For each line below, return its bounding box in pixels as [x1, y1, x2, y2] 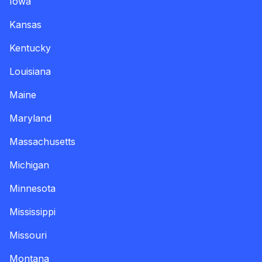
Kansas [9, 18, 42, 30]
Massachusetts [9, 135, 75, 147]
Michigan [9, 158, 49, 171]
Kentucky [9, 42, 51, 54]
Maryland [9, 112, 51, 124]
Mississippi [9, 205, 56, 218]
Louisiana [9, 65, 51, 77]
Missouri [9, 229, 47, 241]
